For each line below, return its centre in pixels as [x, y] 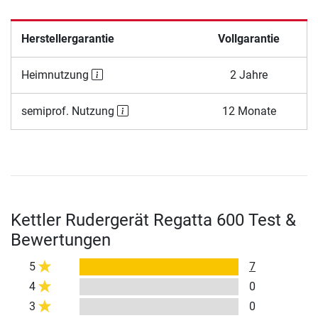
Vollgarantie [249, 39]
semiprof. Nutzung [69, 111]
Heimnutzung [56, 75]
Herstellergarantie [67, 39]
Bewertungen [61, 240]
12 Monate [249, 111]
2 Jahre [249, 75]
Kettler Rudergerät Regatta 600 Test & [153, 220]
